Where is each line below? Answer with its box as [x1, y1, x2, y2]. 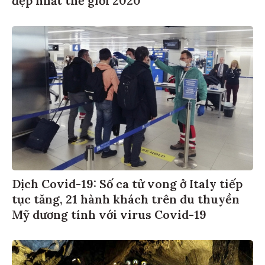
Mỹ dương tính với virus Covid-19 [12, 207, 206, 222]
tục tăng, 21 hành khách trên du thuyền [12, 192, 240, 207]
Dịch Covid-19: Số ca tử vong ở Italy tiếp [12, 176, 243, 192]
